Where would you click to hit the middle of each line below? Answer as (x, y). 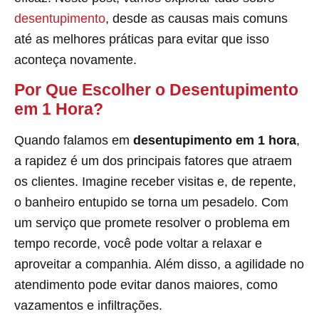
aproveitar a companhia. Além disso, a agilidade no (159, 264)
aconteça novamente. (75, 59)
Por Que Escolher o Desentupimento (156, 89)
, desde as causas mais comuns (197, 18)
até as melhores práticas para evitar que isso (142, 39)
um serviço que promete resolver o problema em (152, 223)
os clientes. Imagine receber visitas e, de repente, (155, 181)
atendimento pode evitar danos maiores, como (146, 284)
